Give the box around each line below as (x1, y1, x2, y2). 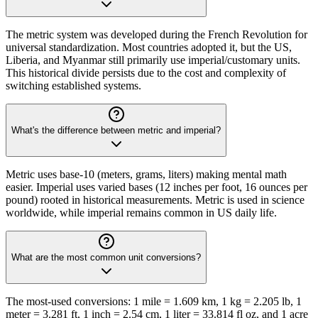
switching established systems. (6, 79, 141, 92)
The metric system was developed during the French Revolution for (6, 28, 307, 41)
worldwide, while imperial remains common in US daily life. (6, 207, 277, 219)
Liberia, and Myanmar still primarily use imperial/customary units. (6, 54, 300, 67)
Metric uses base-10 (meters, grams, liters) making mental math (6, 168, 287, 181)
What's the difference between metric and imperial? (11, 125, 221, 136)
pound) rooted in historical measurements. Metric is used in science (6, 194, 305, 207)
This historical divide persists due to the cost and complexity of (6, 67, 286, 79)
